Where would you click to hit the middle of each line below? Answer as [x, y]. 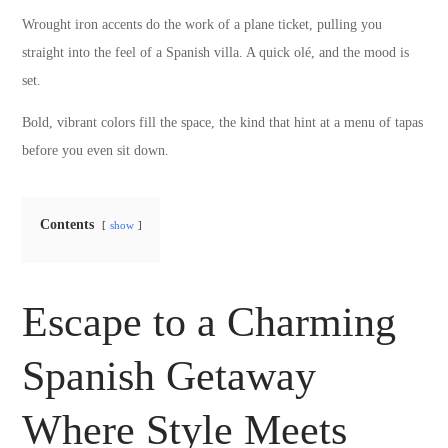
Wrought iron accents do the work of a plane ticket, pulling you [202, 24]
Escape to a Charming [209, 321]
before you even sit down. [96, 150]
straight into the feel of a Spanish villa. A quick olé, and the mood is [216, 52]
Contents [67, 224]
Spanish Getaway [169, 375]
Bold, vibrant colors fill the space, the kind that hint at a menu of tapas [223, 122]
